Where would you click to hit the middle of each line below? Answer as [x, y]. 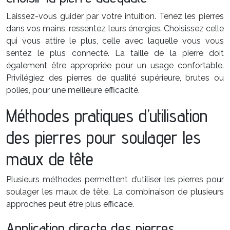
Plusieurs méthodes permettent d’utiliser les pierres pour [115, 179]
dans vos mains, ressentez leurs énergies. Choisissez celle [115, 28]
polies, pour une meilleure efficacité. [73, 90]
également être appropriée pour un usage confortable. [115, 65]
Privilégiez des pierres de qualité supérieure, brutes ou [115, 78]
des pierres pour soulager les [103, 137]
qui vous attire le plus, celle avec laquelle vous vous [115, 41]
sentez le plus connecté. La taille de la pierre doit [115, 53]
